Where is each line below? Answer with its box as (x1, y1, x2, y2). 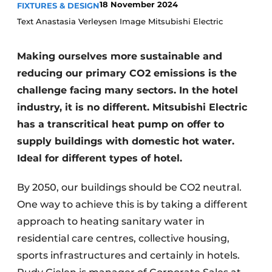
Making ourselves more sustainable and (17, 50, 222, 62)
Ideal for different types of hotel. (17, 152, 182, 164)
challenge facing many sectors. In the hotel (17, 84, 238, 96)
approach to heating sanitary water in (17, 216, 205, 227)
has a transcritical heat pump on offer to (17, 118, 224, 130)
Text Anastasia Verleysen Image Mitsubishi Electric (17, 16, 223, 26)
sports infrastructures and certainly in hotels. (17, 250, 240, 261)
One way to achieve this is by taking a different (17, 199, 248, 210)
